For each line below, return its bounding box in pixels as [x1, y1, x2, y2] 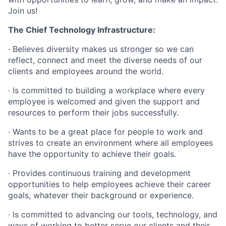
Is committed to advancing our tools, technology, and [13, 209, 217, 219]
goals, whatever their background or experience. [8, 190, 194, 200]
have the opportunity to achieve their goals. [8, 149, 176, 159]
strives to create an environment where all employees [8, 138, 213, 148]
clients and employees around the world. [8, 66, 163, 76]
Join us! [8, 6, 37, 16]
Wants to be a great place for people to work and [13, 127, 203, 137]
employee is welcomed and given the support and [8, 96, 200, 106]
